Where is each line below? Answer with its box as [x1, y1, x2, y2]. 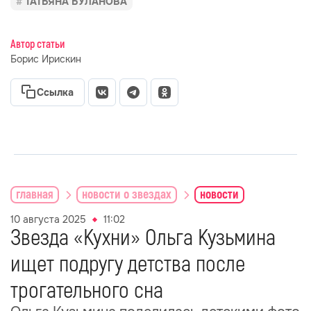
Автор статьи [10, 37, 65, 51]
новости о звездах [82, 186, 171, 203]
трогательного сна [10, 277, 163, 305]
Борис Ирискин [10, 53, 81, 65]
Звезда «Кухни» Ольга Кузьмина [10, 224, 276, 252]
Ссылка [37, 86, 74, 99]
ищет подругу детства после [10, 251, 245, 278]
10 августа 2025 [10, 213, 86, 226]
